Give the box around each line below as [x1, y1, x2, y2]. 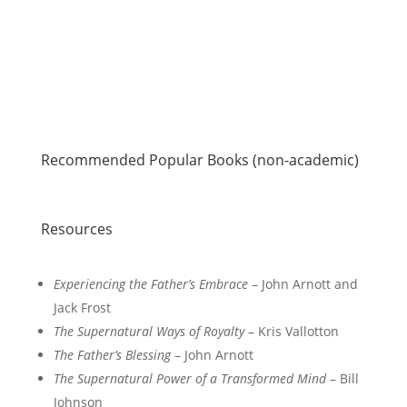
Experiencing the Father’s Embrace [53, 275, 248, 293]
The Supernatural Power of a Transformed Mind [53, 370, 326, 387]
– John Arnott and [247, 275, 358, 293]
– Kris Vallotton [243, 323, 339, 340]
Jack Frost [53, 299, 111, 316]
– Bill [325, 370, 359, 387]
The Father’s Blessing [53, 346, 171, 363]
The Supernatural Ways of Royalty [53, 323, 244, 340]
